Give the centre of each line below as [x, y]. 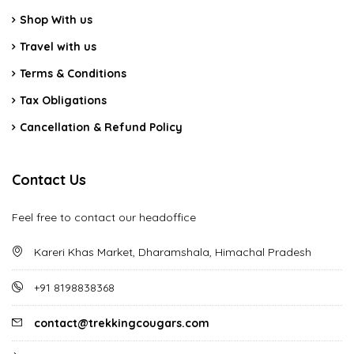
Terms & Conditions [73, 73]
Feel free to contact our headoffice [104, 217]
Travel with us [58, 46]
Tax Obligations [63, 100]
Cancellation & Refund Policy [101, 127]
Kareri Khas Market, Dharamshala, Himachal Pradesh [171, 252]
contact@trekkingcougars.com [122, 323]
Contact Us [49, 179]
